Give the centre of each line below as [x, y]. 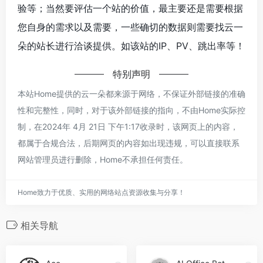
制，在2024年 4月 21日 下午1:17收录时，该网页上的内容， [128, 126]
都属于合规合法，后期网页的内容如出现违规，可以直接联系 [129, 143]
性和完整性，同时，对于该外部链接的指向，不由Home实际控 [131, 110]
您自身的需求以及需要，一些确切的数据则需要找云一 [130, 27]
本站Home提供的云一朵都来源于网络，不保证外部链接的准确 [131, 93]
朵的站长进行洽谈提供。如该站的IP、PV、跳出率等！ [131, 45]
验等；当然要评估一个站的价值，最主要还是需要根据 [130, 8]
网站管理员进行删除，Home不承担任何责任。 [103, 159]
